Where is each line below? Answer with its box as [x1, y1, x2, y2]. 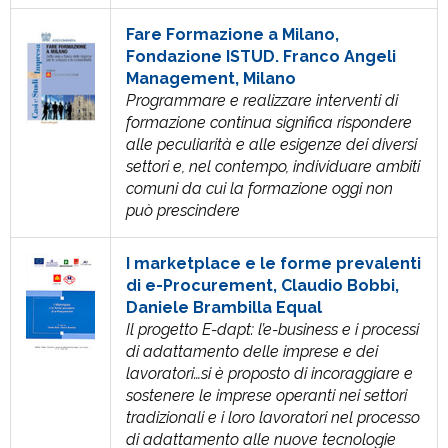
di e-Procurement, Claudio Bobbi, [126, 276, 399, 295]
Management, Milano [126, 69, 296, 88]
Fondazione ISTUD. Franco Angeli [126, 47, 396, 66]
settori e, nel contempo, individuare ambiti [126, 157, 420, 176]
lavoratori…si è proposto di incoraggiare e [126, 364, 413, 383]
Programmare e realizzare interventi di [126, 91, 398, 110]
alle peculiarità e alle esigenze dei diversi [126, 135, 417, 154]
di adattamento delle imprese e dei [126, 342, 378, 361]
